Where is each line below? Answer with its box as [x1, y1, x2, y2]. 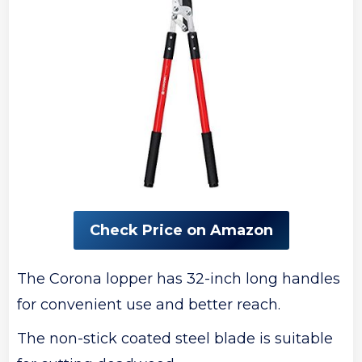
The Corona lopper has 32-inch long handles [17, 269, 341, 288]
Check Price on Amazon [89, 221, 273, 239]
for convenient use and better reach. [17, 295, 281, 314]
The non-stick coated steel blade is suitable [17, 329, 334, 347]
